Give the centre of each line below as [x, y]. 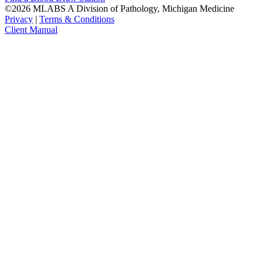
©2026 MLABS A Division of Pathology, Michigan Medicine [119, 8]
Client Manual [31, 29]
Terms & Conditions [77, 19]
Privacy [19, 19]
